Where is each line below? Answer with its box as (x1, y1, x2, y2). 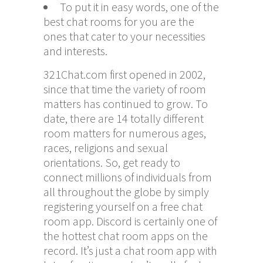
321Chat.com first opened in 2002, (43, 66, 205, 82)
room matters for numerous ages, (43, 125, 206, 140)
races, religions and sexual (43, 140, 168, 155)
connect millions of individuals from (43, 169, 212, 184)
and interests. (43, 43, 107, 58)
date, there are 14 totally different (43, 110, 204, 126)
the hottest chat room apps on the (43, 228, 208, 243)
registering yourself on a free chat (43, 198, 203, 214)
